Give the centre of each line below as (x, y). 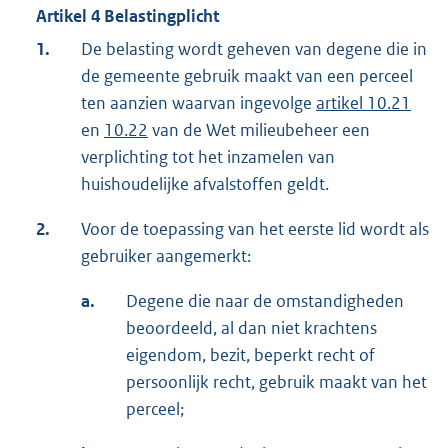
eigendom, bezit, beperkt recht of (250, 355)
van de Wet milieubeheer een (259, 130)
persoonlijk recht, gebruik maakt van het (276, 382)
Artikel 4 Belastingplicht (127, 16)
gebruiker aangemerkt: (166, 256)
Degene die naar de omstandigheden (265, 301)
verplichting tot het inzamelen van (208, 157)
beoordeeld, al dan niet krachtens (251, 328)
